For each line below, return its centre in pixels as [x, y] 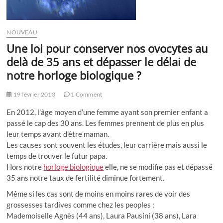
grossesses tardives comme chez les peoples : [81, 204]
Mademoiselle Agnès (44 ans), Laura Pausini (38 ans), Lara [102, 215]
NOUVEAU [22, 32]
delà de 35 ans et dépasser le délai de [102, 61]
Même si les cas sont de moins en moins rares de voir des [99, 193]
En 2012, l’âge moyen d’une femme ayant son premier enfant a [108, 112]
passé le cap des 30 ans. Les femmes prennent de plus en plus [106, 123]
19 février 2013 [34, 94]
